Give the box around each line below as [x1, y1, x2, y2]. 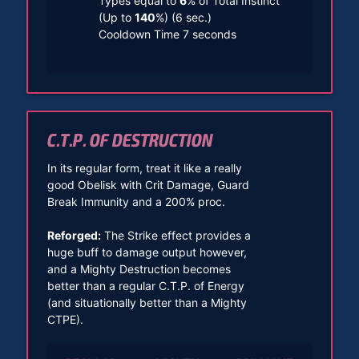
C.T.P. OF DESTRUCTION [46, 131, 213, 152]
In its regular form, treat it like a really [46, 160, 242, 175]
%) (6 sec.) [155, 10, 212, 25]
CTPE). [46, 312, 83, 326]
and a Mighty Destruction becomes [46, 261, 231, 276]
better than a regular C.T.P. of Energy [46, 278, 244, 292]
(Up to [98, 10, 135, 25]
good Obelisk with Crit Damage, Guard [46, 177, 249, 192]
